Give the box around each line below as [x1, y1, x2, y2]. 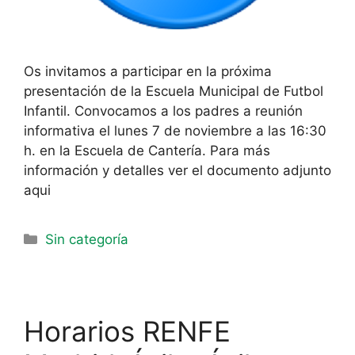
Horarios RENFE [24, 314, 231, 348]
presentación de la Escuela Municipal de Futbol [24, 82, 323, 99]
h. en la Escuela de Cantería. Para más [24, 142, 270, 158]
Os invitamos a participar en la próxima [24, 63, 272, 79]
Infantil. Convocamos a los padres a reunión [24, 102, 303, 119]
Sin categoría [45, 231, 129, 247]
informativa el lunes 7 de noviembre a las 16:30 [24, 122, 326, 139]
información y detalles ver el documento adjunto [24, 162, 331, 178]
